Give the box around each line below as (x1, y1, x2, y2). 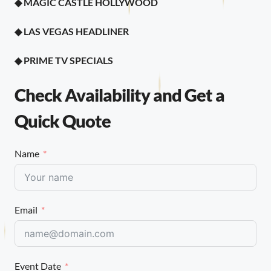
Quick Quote (15, 111, 111, 131)
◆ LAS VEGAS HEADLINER (15, 25, 129, 37)
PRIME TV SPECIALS (24, 54, 113, 66)
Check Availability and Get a (15, 85, 224, 105)
